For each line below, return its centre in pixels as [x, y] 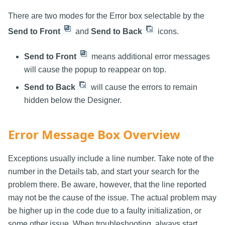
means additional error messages [150, 57]
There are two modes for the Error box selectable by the [106, 16]
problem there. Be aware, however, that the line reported [107, 185]
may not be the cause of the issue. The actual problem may [112, 198]
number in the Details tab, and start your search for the [104, 172]
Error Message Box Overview [94, 135]
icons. [167, 32]
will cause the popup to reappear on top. [95, 70]
